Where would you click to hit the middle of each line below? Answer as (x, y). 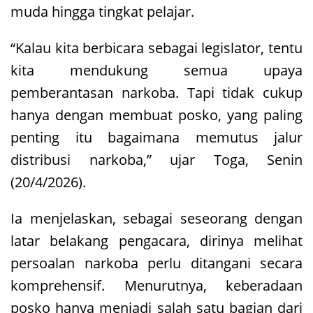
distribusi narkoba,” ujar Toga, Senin (156, 159)
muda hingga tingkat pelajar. (102, 11)
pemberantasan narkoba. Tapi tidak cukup (156, 92)
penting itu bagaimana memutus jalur (156, 137)
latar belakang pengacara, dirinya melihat (156, 240)
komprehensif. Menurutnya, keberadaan (156, 285)
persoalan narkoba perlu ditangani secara (156, 263)
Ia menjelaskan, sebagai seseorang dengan (156, 218)
